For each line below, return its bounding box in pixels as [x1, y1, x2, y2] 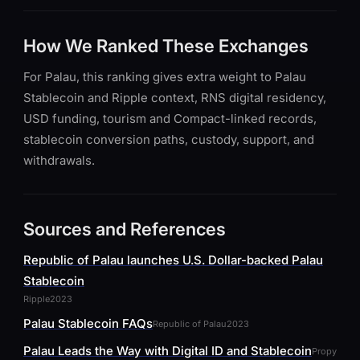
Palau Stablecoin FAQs [23, 316, 153, 331]
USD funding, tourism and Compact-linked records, [23, 111, 317, 126]
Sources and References [23, 219, 226, 239]
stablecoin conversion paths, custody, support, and [23, 132, 314, 147]
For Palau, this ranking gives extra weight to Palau [23, 69, 306, 84]
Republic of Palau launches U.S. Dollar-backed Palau [23, 252, 323, 268]
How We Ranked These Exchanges [23, 35, 309, 56]
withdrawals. [23, 153, 95, 168]
